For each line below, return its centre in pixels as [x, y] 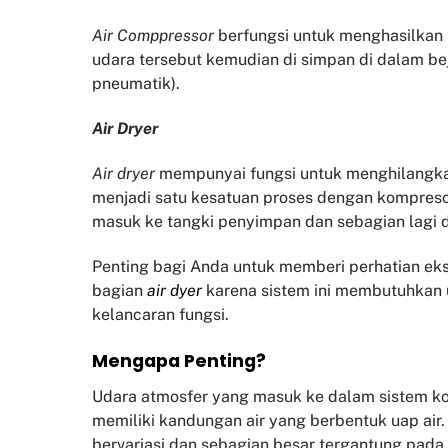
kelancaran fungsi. [160, 314]
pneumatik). [136, 84]
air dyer [174, 290]
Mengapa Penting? [179, 361]
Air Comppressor [153, 36]
